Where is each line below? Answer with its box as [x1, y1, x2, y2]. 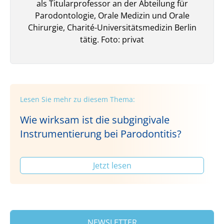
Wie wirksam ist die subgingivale [20, 112, 169, 126]
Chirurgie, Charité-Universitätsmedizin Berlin [27, 21, 196, 33]
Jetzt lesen [92, 159, 131, 171]
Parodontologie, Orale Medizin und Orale [34, 9, 189, 21]
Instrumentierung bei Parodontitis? [20, 126, 181, 140]
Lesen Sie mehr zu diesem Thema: [20, 94, 135, 104]
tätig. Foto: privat [80, 33, 144, 45]
